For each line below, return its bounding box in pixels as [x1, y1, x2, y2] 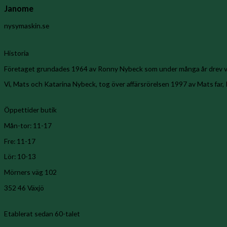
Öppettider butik [4, 105, 57, 115]
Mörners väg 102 [4, 168, 57, 177]
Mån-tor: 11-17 [4, 121, 52, 130]
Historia [4, 48, 29, 57]
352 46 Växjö [4, 183, 44, 192]
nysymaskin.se [4, 21, 49, 30]
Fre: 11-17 [4, 136, 35, 145]
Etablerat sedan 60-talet [4, 209, 80, 218]
